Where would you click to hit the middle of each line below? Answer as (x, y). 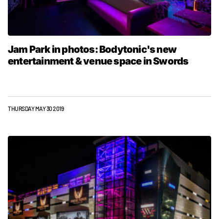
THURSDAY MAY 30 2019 (36, 109)
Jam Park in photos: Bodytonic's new (92, 49)
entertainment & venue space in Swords (98, 61)
